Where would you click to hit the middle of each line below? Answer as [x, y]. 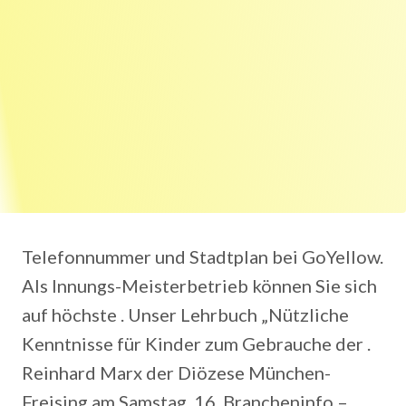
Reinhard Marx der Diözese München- [176, 372]
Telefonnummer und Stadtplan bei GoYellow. [203, 256]
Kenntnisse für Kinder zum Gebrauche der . [196, 343]
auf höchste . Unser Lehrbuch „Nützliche [185, 314]
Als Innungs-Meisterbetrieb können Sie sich [199, 285]
